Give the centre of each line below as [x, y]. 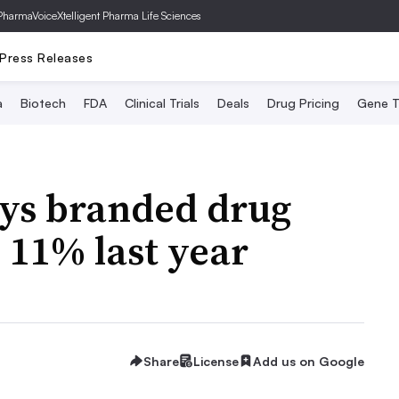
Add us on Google [309, 361]
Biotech [43, 103]
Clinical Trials [162, 103]
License [216, 361]
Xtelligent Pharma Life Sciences [129, 16]
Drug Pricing [303, 103]
